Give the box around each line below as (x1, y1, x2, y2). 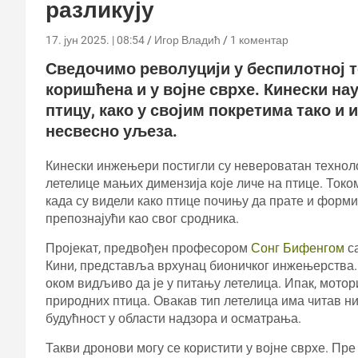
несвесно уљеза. (46, 121, 177, 141)
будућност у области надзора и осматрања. (46, 310, 301, 326)
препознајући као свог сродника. (46, 210, 239, 226)
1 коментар (230, 33, 288, 46)
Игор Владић (154, 33, 221, 46)
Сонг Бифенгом (251, 240, 344, 256)
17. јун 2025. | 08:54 (46, 33, 145, 46)
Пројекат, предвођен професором (46, 240, 251, 256)
